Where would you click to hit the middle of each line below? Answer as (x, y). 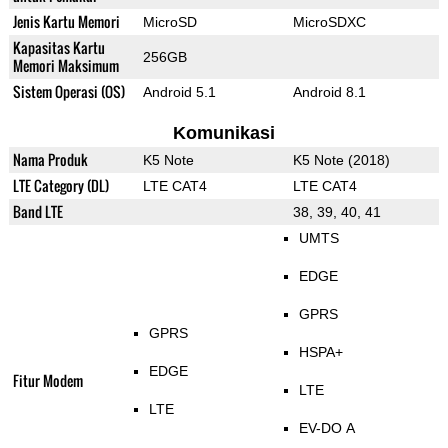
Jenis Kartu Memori (66, 22)
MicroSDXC (329, 22)
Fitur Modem (47, 381)
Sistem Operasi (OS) (68, 92)
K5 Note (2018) (341, 160)
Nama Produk (50, 160)
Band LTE (37, 212)
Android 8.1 (329, 92)
